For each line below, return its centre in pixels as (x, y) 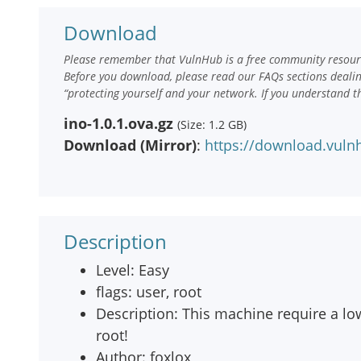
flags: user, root (149, 292)
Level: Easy (133, 270)
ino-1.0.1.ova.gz (118, 123)
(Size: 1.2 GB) (212, 124)
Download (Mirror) (130, 145)
